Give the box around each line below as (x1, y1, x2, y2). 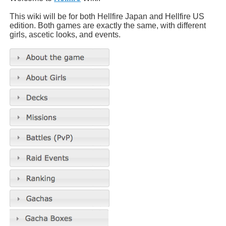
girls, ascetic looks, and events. (10, 30, 121, 39)
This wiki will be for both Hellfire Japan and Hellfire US (10, 12, 205, 21)
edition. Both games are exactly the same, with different (10, 21, 206, 30)
